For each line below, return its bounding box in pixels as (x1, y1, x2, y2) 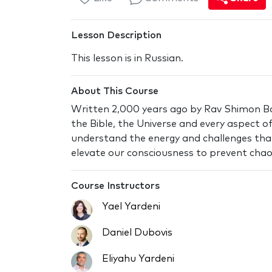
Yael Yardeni (102, 201, 160, 211)
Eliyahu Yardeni (102, 253, 174, 263)
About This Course (71, 86, 158, 96)
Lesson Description (71, 30, 161, 40)
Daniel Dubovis (102, 227, 172, 237)
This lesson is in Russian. (71, 53, 183, 63)
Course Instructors (71, 180, 160, 191)
